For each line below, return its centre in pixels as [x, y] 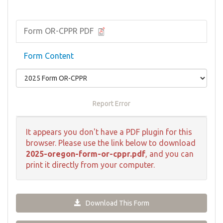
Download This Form [115, 203]
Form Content [49, 56]
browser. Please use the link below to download [111, 143]
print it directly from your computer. [90, 165]
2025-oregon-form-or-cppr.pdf [86, 154]
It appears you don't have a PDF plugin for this [109, 132]
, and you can [169, 154]
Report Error [111, 103]
